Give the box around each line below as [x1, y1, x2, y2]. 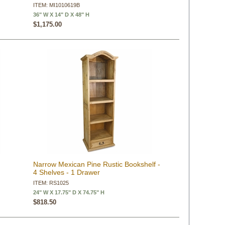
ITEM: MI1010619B [33, 2, 80, 8]
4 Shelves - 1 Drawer [33, 168, 100, 176]
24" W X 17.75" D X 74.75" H [33, 189, 104, 195]
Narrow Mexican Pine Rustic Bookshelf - [33, 160, 160, 168]
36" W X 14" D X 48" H [33, 12, 89, 18]
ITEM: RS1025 [33, 180, 69, 186]
